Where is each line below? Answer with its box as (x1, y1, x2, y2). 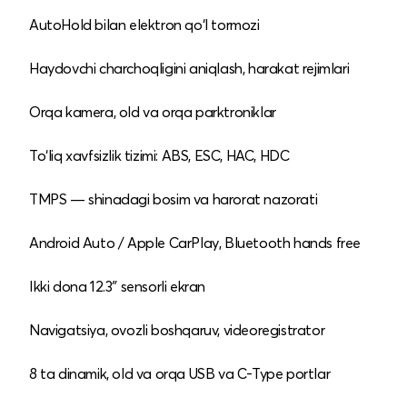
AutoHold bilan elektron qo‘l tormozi (29, 15, 260, 34)
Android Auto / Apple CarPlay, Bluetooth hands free (29, 233, 361, 252)
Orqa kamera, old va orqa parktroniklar (29, 102, 276, 121)
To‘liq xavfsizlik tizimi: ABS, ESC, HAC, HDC (29, 145, 290, 164)
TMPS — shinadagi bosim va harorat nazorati (29, 189, 318, 208)
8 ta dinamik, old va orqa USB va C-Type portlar (29, 363, 331, 382)
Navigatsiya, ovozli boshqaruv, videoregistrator (29, 320, 325, 339)
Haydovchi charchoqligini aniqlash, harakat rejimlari (29, 58, 350, 77)
